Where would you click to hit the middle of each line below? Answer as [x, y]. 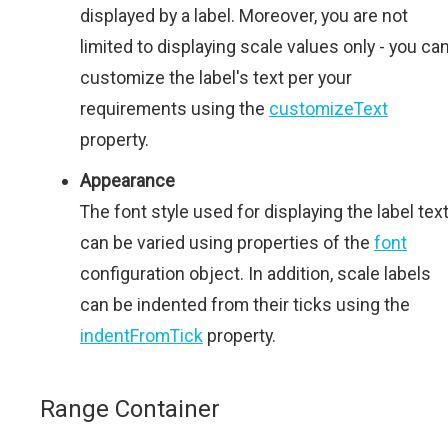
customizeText [328, 108]
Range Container [130, 408]
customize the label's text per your [216, 77]
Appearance [127, 180]
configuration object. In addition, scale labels [255, 273]
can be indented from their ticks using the [245, 304]
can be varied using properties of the [227, 242]
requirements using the [174, 108]
